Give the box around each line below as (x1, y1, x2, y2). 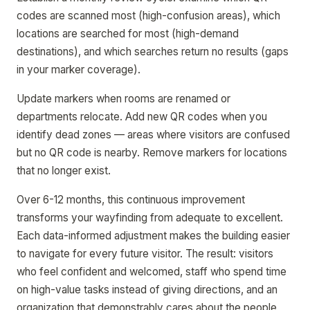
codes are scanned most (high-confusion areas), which (17, 9, 280, 22)
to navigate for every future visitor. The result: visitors (17, 247, 273, 260)
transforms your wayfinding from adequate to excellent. (17, 211, 283, 224)
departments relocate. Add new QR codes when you (17, 110, 267, 123)
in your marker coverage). (17, 63, 140, 76)
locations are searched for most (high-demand (17, 27, 239, 40)
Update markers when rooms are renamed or (17, 92, 230, 105)
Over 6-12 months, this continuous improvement (17, 193, 245, 206)
